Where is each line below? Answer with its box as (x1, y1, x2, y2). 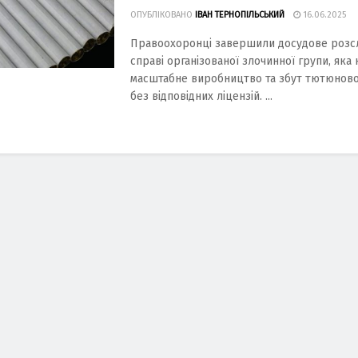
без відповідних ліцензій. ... (130, 89, 272, 103)
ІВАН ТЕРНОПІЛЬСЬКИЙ (195, 10, 284, 20)
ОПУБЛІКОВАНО (130, 10, 193, 20)
